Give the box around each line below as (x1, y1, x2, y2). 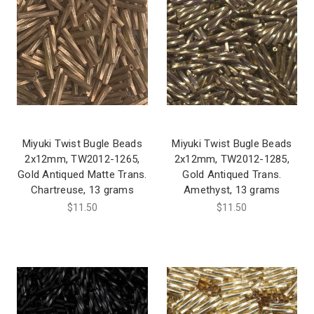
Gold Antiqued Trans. (182, 168, 282, 181)
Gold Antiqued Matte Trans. (18, 168, 147, 181)
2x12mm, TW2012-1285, (174, 152, 289, 165)
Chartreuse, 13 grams (30, 183, 134, 196)
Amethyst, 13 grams (184, 183, 280, 196)
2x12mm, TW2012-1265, (25, 152, 140, 165)
